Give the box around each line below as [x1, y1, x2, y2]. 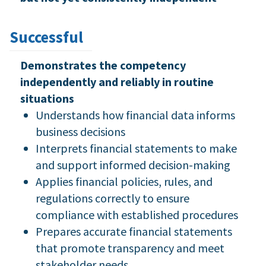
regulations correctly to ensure [35, 190, 189, 205]
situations [20, 90, 74, 106]
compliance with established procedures [35, 207, 238, 222]
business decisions [35, 123, 125, 139]
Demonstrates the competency [20, 57, 186, 72]
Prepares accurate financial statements [35, 223, 232, 239]
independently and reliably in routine [20, 74, 214, 89]
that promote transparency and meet [35, 240, 224, 255]
